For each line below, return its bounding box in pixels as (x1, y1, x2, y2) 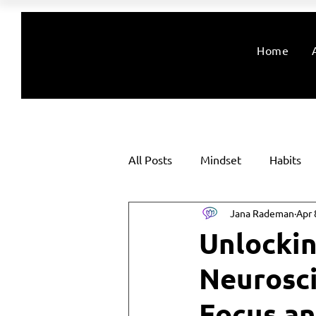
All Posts (128, 152, 172, 166)
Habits (269, 152, 301, 166)
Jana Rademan (230, 207, 294, 220)
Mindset (200, 152, 241, 166)
